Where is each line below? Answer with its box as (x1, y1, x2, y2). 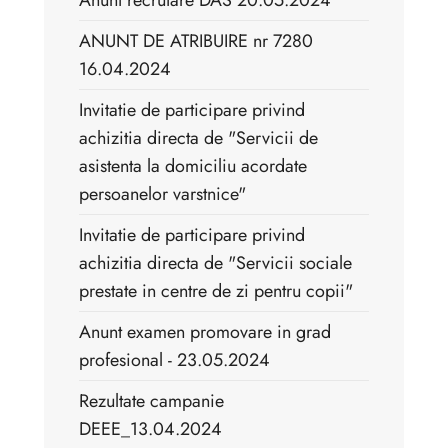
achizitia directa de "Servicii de (79, 125, 318, 152)
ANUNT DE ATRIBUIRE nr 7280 (79, 28, 313, 55)
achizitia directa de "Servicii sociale (79, 250, 352, 277)
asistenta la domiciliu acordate (79, 153, 307, 180)
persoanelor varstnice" (79, 181, 246, 208)
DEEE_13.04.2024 (79, 416, 222, 443)
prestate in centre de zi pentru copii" (79, 278, 353, 305)
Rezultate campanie (79, 388, 224, 415)
